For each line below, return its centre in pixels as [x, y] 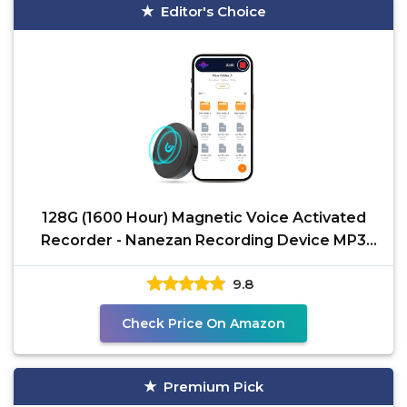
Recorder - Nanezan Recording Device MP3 [203, 240]
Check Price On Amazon [203, 323]
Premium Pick [213, 387]
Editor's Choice [213, 11]
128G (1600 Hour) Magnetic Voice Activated [203, 218]
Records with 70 [203, 263]
